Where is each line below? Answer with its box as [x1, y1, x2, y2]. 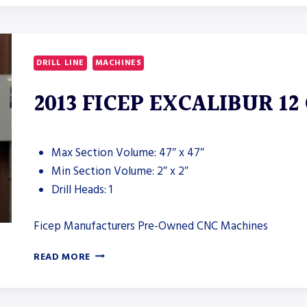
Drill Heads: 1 [51, 182, 112, 199]
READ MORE [34, 250, 91, 263]
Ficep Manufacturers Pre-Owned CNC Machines [34, 217, 268, 234]
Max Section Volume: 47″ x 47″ [51, 145, 204, 162]
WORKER [90, 9, 133, 22]
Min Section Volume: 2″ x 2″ [51, 163, 188, 180]
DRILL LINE [36, 57, 84, 69]
